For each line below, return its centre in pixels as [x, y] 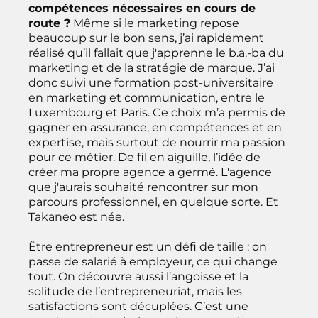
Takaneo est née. [76, 216]
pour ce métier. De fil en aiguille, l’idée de [144, 157]
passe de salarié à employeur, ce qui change [153, 261]
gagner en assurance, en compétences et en [155, 127]
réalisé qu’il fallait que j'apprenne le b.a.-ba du [156, 53]
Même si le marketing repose [155, 23]
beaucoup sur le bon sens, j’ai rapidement [146, 38]
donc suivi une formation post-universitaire [151, 82]
